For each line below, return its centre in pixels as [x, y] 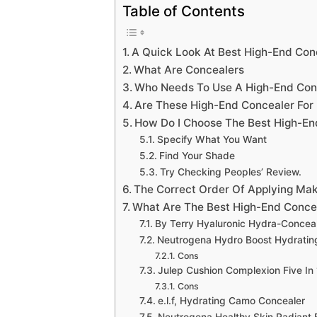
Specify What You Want [212, 139]
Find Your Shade [197, 155]
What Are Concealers [189, 69]
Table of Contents [184, 11]
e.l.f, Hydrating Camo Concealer [231, 300]
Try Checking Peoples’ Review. [230, 172]
